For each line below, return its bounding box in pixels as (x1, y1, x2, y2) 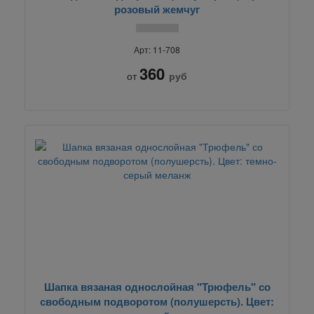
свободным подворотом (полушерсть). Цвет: (40, 293, 274, 309)
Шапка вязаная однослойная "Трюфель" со (43, 278, 271, 294)
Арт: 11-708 (134, 43, 180, 55)
